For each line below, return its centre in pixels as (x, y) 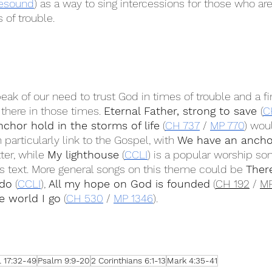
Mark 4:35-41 (192, 260)
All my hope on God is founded (129, 184)
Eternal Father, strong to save (182, 111)
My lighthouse (83, 155)
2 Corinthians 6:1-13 (128, 260)
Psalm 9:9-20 (64, 260)
